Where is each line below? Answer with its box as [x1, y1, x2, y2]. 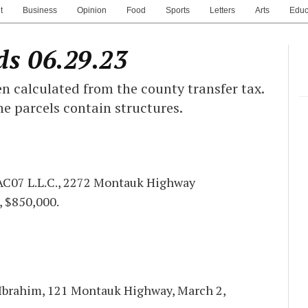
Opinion [77, 5, 107, 15]
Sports [166, 5, 190, 15]
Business [23, 5, 57, 15]
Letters [210, 5, 235, 15]
